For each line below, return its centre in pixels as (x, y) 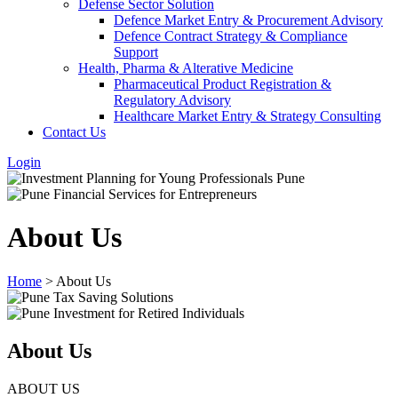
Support (136, 52)
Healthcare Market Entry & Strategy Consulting (247, 116)
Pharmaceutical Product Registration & (223, 84)
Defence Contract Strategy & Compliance (231, 36)
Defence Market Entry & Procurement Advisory (248, 20)
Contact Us (74, 132)
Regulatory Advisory (172, 100)
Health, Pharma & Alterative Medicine (186, 68)
